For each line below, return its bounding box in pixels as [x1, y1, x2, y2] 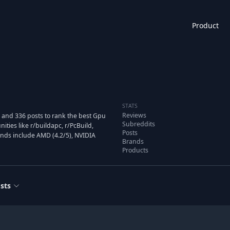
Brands [122, 137, 144, 146]
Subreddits [122, 120, 155, 128]
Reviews [122, 111, 146, 120]
